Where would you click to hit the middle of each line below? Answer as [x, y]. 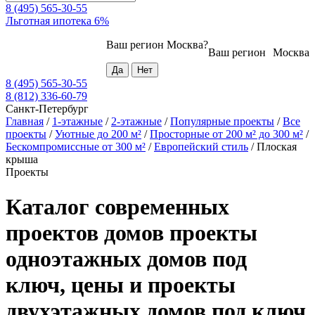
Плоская [277, 147]
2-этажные [136, 122]
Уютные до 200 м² [98, 134]
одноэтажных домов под [126, 258]
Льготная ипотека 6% [57, 21]
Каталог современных [117, 206]
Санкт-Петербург [47, 109]
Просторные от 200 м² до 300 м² [226, 134]
